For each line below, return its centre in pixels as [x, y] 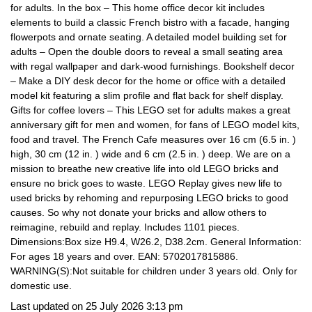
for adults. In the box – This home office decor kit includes [138, 7]
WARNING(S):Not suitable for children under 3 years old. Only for [154, 271]
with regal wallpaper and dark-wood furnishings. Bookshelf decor [153, 66]
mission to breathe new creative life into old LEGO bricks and [145, 168]
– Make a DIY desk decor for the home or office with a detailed [148, 80]
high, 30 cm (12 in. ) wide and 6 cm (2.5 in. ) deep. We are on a [150, 154]
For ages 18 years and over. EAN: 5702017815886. [124, 256]
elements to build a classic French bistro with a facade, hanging [150, 22]
